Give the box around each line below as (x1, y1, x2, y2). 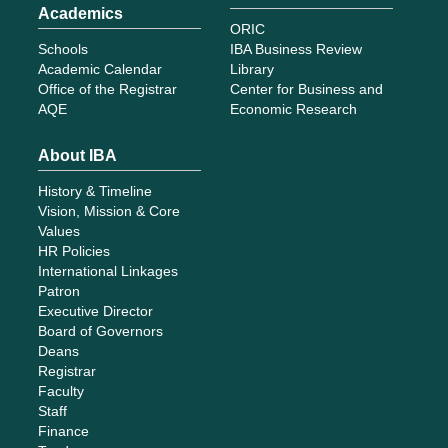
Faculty (38, 383, 85, 400)
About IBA (38, 147, 118, 165)
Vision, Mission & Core (38, 203, 181, 220)
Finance (38, 423, 90, 440)
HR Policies (38, 243, 111, 260)
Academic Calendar (38, 61, 163, 78)
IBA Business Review (229, 41, 362, 58)
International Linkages (38, 263, 179, 280)
